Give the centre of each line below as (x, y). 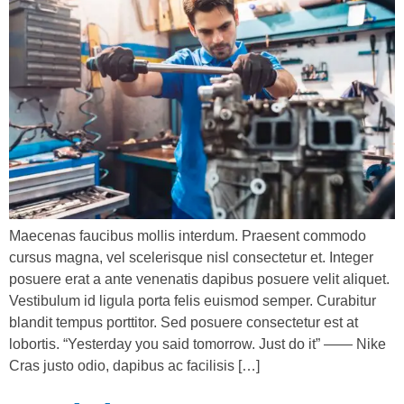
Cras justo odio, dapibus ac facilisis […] (134, 365)
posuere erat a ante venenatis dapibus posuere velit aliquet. (199, 279)
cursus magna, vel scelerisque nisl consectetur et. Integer (191, 257)
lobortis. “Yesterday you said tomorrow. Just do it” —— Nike (197, 344)
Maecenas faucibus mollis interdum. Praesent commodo (188, 235)
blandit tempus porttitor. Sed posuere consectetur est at (184, 322)
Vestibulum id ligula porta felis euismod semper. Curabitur (193, 300)
